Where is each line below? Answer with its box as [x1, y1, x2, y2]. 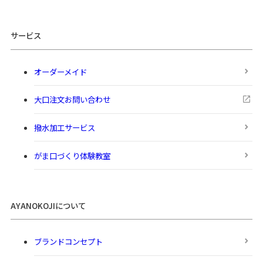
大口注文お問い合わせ [33, 93, 110, 106]
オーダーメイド [33, 65, 87, 77]
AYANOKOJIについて [10, 200, 86, 212]
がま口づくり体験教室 [33, 149, 110, 161]
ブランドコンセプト [33, 235, 103, 248]
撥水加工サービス [33, 122, 95, 134]
